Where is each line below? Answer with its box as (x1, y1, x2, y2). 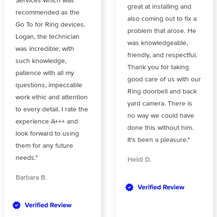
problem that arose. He (127, 27, 196, 34)
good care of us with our (127, 76, 201, 83)
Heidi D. (127, 156, 151, 163)
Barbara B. (15, 174, 46, 182)
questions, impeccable (15, 82, 82, 89)
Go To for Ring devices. (15, 21, 85, 29)
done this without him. (127, 124, 193, 131)
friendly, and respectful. (127, 51, 197, 59)
